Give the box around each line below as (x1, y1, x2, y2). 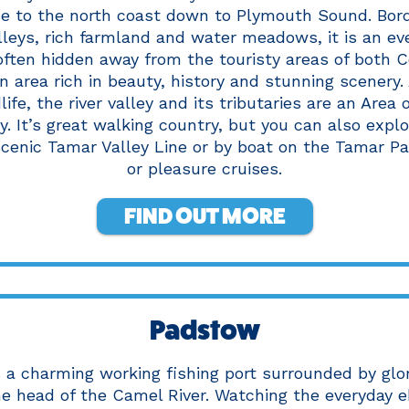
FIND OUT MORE (123, 203, 286, 230)
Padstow (149, 315, 260, 347)
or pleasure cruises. (127, 159, 282, 179)
